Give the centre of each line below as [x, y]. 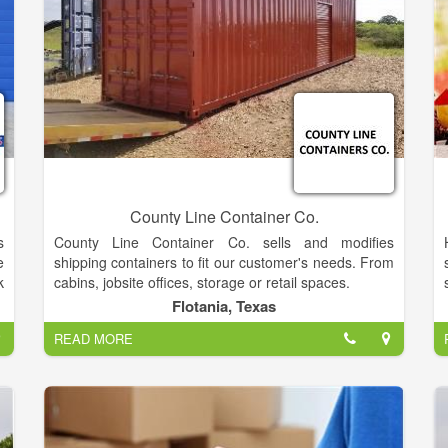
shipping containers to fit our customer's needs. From [224, 262]
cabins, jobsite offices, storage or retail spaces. [202, 282]
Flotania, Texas [224, 306]
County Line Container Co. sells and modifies [224, 242]
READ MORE [93, 339]
